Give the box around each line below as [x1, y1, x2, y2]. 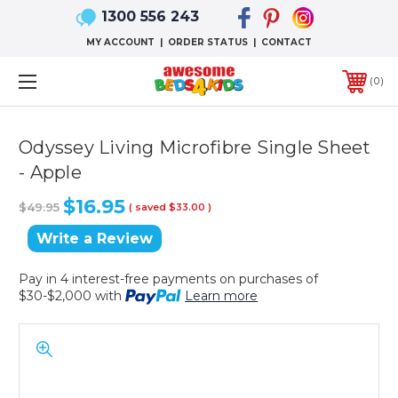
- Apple [19, 162, 82, 184]
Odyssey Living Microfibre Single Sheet [19, 137, 371, 159]
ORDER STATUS [168, 36, 248, 49]
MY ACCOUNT [86, 36, 155, 49]
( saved [129, 200, 166, 213]
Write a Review [36, 230, 153, 248]
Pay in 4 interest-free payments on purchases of [19, 271, 318, 288]
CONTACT [261, 36, 312, 49]
